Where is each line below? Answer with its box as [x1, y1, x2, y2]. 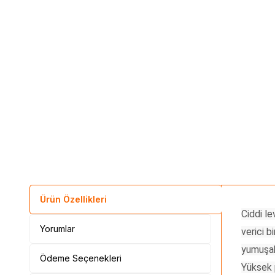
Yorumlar [40, 223, 75, 234]
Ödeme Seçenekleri [40, 252, 122, 263]
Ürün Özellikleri [40, 193, 107, 204]
